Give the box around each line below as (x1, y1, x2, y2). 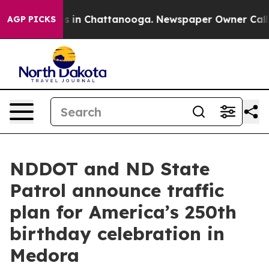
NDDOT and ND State (10, 157, 210, 180)
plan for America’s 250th (10, 201, 237, 223)
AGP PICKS (7, 14, 56, 25)
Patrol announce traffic (10, 179, 224, 202)
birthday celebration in (10, 222, 225, 245)
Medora (10, 244, 79, 267)
